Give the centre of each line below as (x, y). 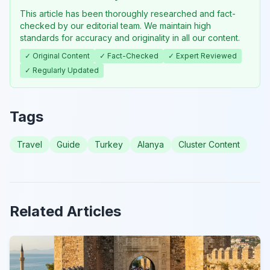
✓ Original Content (57, 55)
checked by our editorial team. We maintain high (115, 25)
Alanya (151, 144)
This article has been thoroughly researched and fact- (128, 13)
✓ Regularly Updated (62, 70)
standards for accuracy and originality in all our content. (130, 37)
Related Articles (65, 211)
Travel (30, 144)
